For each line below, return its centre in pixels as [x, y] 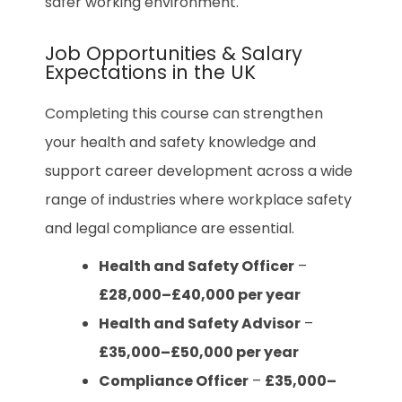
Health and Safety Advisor [200, 323]
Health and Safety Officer [197, 266]
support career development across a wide [199, 170]
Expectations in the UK [150, 72]
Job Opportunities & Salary [174, 53]
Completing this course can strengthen [184, 113]
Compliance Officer [174, 380]
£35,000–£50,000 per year [199, 352]
